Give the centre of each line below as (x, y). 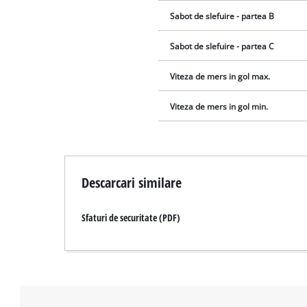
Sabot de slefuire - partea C (222, 46)
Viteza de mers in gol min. (219, 106)
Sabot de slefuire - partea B (222, 16)
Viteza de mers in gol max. (220, 76)
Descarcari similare (132, 183)
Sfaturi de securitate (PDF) (131, 218)
